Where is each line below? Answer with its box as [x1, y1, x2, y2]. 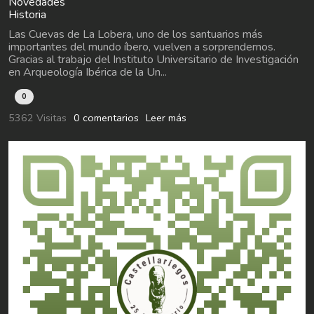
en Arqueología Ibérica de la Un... [8, 64, 167, 80]
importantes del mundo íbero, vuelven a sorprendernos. [8, 39, 275, 55]
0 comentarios [74, 110, 139, 125]
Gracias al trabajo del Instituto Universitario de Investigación [8, 51, 299, 67]
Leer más [146, 110, 186, 125]
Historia [8, 6, 46, 22]
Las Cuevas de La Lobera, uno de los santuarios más [8, 26, 263, 42]
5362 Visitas [8, 110, 67, 125]
